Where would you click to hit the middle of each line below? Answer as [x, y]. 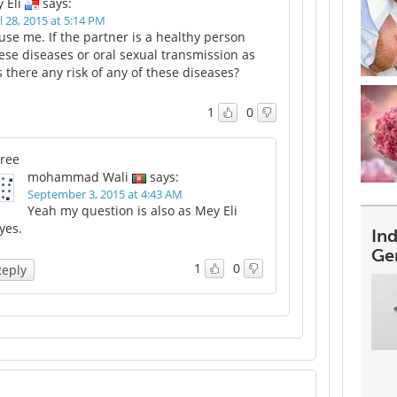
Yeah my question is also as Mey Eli [132, 210]
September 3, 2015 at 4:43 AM [105, 194]
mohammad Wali [78, 177]
